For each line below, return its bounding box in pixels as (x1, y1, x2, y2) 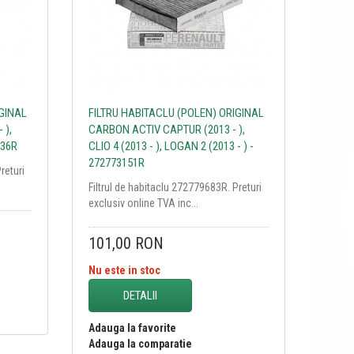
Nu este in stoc (88, 263, 160, 277)
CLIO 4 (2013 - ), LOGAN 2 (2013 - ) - (88, 138, 254, 153)
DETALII (122, 288, 157, 303)
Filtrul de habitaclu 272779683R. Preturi (88, 180, 262, 194)
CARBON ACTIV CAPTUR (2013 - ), (88, 122, 245, 137)
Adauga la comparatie (88, 337, 192, 350)
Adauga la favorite (88, 321, 176, 334)
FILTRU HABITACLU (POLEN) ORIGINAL (88, 105, 264, 120)
